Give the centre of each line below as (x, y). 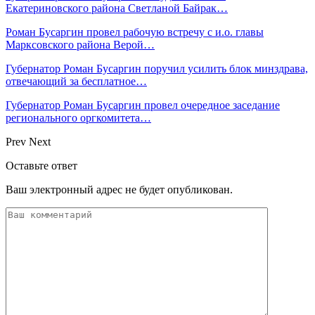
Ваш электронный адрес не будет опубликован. (119, 189)
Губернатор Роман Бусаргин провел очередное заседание (143, 105)
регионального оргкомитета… (78, 117)
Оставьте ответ (41, 165)
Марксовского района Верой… (80, 44)
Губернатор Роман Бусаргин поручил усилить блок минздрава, (157, 68)
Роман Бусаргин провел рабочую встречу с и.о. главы (135, 32)
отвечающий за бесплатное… (76, 81)
